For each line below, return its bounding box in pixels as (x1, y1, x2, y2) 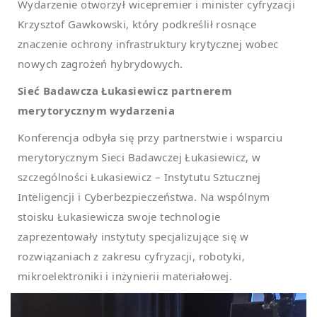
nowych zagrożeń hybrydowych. (18, 56, 183, 71)
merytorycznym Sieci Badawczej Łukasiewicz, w (18, 149, 261, 164)
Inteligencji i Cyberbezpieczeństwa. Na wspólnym (18, 189, 270, 204)
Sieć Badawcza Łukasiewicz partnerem (18, 83, 233, 98)
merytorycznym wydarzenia (18, 103, 175, 117)
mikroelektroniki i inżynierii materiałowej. (18, 268, 233, 283)
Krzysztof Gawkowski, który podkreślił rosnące (18, 16, 256, 31)
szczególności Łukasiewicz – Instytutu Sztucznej (18, 169, 261, 184)
